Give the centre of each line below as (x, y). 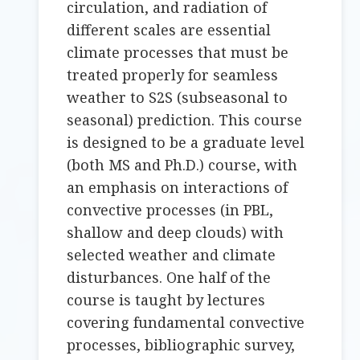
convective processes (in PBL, (170, 210)
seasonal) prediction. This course (185, 120)
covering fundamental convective (186, 323)
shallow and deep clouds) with (176, 233)
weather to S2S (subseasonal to (178, 98)
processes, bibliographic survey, (181, 345)
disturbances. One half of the (169, 278)
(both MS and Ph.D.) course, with (182, 165)
